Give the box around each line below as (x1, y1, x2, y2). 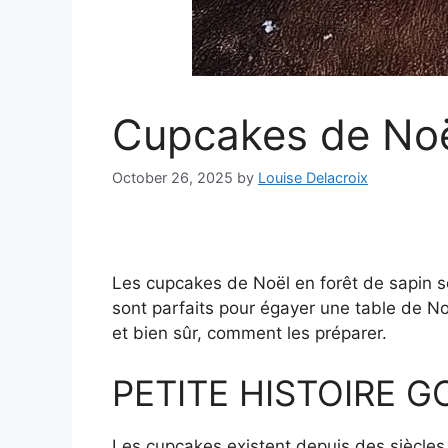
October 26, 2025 (112, 169, 233, 187)
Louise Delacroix (258, 169, 368, 187)
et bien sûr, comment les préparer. (112, 323, 387, 344)
